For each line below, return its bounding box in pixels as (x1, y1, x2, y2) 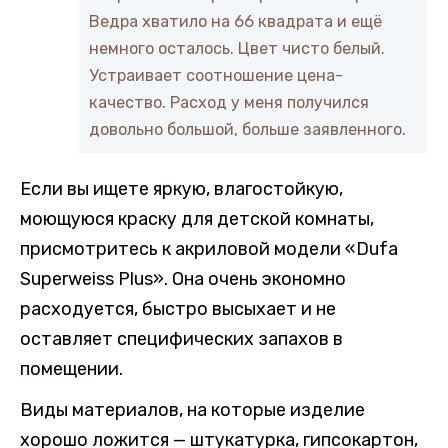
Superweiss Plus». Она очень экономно (20, 267, 346, 290)
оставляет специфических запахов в (20, 327, 343, 350)
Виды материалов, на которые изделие (20, 398, 365, 421)
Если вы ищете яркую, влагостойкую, (20, 177, 343, 200)
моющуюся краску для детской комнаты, (20, 207, 374, 230)
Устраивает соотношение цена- (89, 65, 343, 85)
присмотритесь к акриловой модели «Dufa (20, 237, 398, 260)
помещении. (20, 357, 123, 380)
